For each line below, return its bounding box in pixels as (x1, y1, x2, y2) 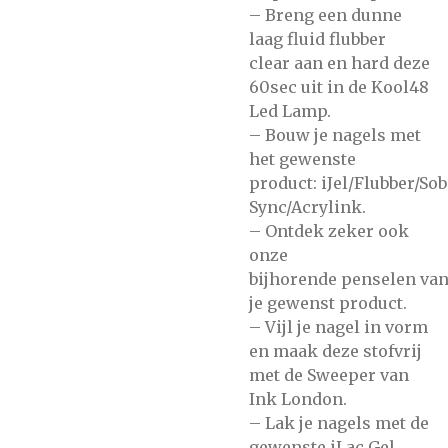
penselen (341, 269, 416, 289)
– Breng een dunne (249, 5, 402, 25)
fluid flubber (287, 29, 386, 49)
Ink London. (249, 389, 347, 409)
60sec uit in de (249, 77, 367, 97)
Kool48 (371, 77, 429, 97)
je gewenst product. (249, 293, 407, 313)
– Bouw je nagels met (249, 125, 421, 145)
